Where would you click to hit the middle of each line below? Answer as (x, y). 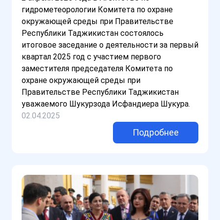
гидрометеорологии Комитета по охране (97, 10)
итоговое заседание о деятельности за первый (110, 45)
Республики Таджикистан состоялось (93, 33)
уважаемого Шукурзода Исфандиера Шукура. (106, 104)
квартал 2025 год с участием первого (91, 57)
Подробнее (156, 133)
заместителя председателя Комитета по (97, 69)
